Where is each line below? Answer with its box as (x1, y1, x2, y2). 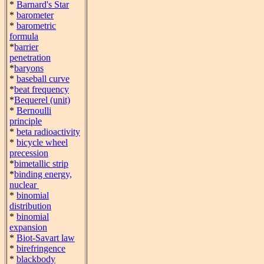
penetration (9, 52, 51, 62)
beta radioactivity (16, 127, 80, 137)
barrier (14, 42, 38, 52)
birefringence (16, 243, 65, 253)
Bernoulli (16, 105, 51, 115)
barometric (16, 21, 56, 31)
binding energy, (14, 169, 72, 179)
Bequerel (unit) (14, 95, 70, 105)
